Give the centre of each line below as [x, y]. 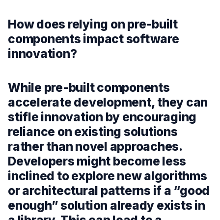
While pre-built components [89, 88]
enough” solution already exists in [107, 206]
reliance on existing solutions [93, 132]
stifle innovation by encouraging [102, 117]
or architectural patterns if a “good [109, 191]
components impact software [94, 39]
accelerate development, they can [108, 102]
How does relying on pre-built [93, 24]
